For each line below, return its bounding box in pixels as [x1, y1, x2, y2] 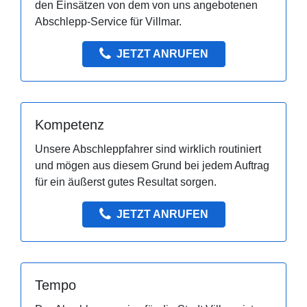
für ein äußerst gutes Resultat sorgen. [35, 176, 217, 188]
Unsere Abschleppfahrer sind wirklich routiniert [35, 143, 261, 156]
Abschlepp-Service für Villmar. [35, 16, 182, 28]
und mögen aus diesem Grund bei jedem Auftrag [35, 160, 269, 172]
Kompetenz [35, 117, 104, 133]
